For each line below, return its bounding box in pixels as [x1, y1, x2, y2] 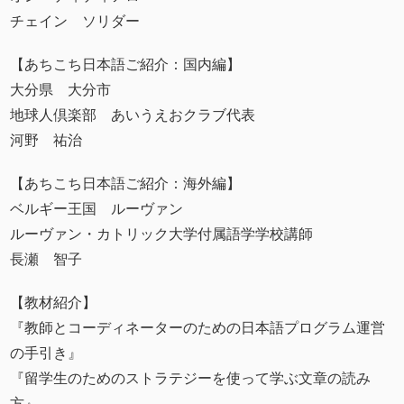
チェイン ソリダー [10, 13, 141, 29]
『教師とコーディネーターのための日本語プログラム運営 [10, 319, 386, 335]
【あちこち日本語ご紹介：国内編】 [10, 56, 242, 72]
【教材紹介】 [10, 294, 97, 310]
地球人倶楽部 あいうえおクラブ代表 [10, 106, 256, 123]
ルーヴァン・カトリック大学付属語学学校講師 [10, 225, 314, 242]
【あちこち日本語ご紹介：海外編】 [10, 175, 242, 191]
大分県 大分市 [10, 81, 112, 97]
